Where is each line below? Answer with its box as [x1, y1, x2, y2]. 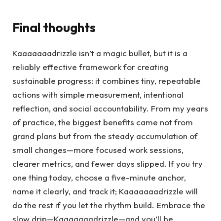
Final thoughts [12, 19, 96, 36]
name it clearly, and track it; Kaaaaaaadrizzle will [12, 186, 198, 197]
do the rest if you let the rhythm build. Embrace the [12, 200, 205, 211]
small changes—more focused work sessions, [12, 145, 184, 155]
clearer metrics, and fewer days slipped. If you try [12, 158, 203, 169]
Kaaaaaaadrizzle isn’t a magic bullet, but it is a [12, 48, 187, 59]
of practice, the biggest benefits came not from [12, 117, 193, 128]
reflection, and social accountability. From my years [12, 103, 208, 114]
